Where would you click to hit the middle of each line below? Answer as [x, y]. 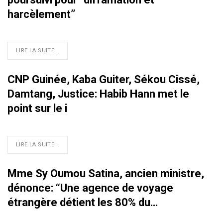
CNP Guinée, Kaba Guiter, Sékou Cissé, [104, 80]
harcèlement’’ [41, 14]
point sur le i [37, 109]
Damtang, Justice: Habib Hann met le [98, 94]
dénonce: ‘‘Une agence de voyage [90, 188]
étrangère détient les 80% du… [83, 203]
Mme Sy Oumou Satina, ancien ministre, [106, 174]
